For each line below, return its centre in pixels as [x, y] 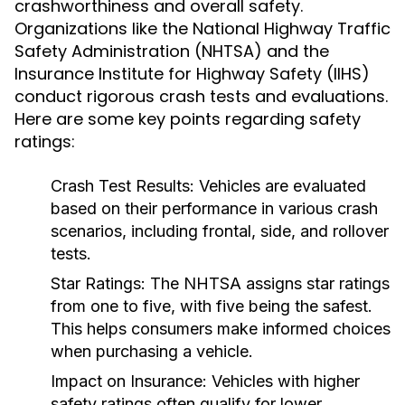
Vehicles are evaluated [280, 186]
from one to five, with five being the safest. [212, 306]
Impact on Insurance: [129, 381]
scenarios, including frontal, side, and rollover [220, 231]
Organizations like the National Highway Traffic [202, 28]
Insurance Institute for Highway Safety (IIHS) [192, 74]
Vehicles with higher [283, 381]
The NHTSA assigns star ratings [268, 283]
